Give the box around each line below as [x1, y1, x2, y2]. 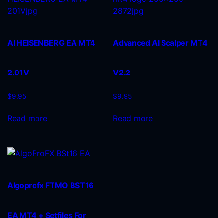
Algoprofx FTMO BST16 [7, 180, 94, 190]
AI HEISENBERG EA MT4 [7, 38, 95, 48]
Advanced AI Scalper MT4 [113, 38, 208, 48]
